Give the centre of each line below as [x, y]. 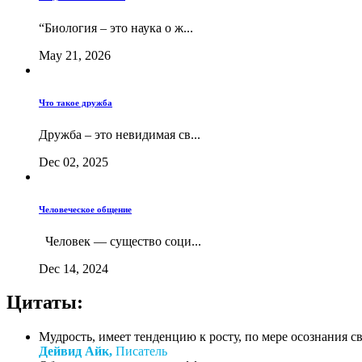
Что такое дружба [76, 102]
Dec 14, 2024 [74, 268]
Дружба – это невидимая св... [120, 134]
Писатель [140, 351]
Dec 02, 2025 [74, 162]
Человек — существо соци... [120, 241]
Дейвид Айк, [76, 351]
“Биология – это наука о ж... [116, 27]
